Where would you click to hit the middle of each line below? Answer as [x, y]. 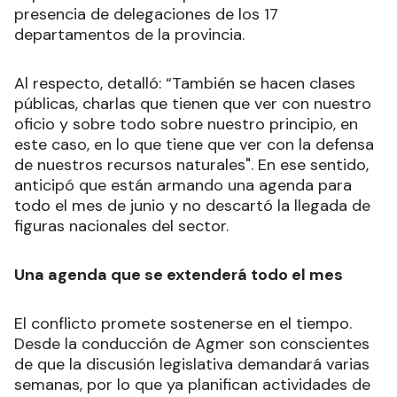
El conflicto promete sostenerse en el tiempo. [183, 324]
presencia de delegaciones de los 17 [146, 15]
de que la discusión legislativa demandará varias [192, 365]
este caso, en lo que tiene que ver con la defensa [194, 145]
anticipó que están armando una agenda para [183, 186]
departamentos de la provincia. [129, 35]
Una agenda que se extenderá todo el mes [179, 275]
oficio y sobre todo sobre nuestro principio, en [186, 125]
